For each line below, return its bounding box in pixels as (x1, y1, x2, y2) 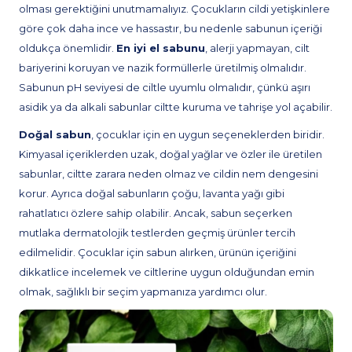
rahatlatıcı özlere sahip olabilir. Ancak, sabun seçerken (19, 207, 292, 219)
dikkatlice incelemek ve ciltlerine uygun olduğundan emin (19, 266, 314, 278)
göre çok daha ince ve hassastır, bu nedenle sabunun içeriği (19, 22, 322, 35)
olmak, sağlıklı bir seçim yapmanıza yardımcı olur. (19, 285, 267, 298)
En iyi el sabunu (116, 42, 205, 54)
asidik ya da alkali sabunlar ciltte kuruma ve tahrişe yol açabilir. (19, 101, 332, 113)
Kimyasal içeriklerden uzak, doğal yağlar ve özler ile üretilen (19, 148, 322, 160)
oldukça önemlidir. (19, 42, 116, 54)
